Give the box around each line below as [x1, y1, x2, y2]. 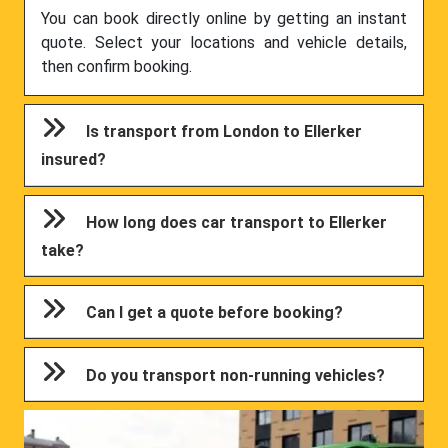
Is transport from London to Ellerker [86, 122, 363, 142]
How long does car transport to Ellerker [86, 212, 388, 232]
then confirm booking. [41, 57, 192, 77]
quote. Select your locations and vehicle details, [41, 33, 407, 53]
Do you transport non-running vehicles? [86, 365, 386, 385]
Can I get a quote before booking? [86, 303, 344, 323]
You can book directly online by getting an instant [41, 9, 407, 29]
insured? [41, 150, 107, 170]
